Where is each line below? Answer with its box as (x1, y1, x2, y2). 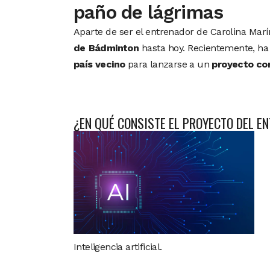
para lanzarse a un (125, 58, 212, 70)
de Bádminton (74, 42, 139, 54)
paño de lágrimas (74, 1, 224, 24)
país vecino (74, 58, 125, 70)
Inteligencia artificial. (74, 241, 162, 253)
